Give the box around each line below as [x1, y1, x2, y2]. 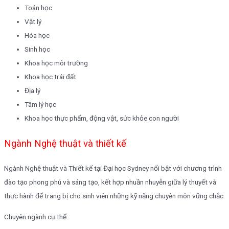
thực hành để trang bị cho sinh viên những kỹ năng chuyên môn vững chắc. [4, 192, 225, 200]
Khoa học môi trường [25, 59, 88, 67]
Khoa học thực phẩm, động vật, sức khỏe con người [25, 114, 179, 123]
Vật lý [25, 17, 41, 26]
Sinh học [25, 45, 50, 54]
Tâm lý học [25, 100, 56, 109]
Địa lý [25, 86, 40, 95]
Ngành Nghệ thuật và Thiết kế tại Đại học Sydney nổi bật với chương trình [4, 164, 222, 173]
